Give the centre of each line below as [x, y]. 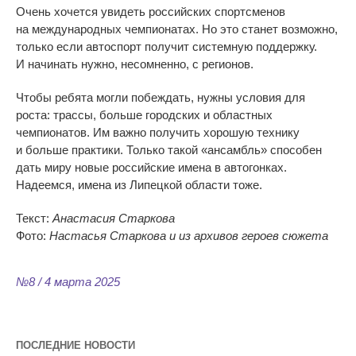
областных [243, 115]
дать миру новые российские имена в [118, 168]
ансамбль [234, 150]
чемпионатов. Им [63, 133]
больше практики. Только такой [113, 150]
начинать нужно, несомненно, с [113, 64]
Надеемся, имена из [71, 185]
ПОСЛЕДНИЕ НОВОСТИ [75, 346]
